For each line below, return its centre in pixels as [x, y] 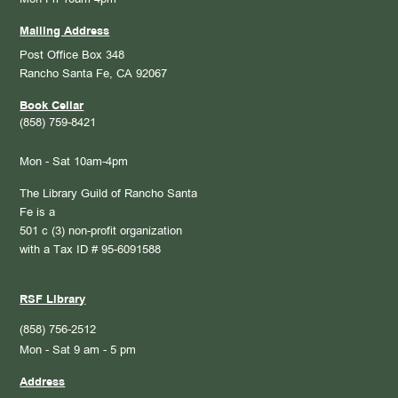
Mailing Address [65, 32]
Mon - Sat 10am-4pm [74, 162]
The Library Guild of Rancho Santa [109, 194]
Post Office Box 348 [72, 56]
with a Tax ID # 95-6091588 [91, 250]
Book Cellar [52, 106]
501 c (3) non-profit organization [101, 231]
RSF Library [53, 300]
